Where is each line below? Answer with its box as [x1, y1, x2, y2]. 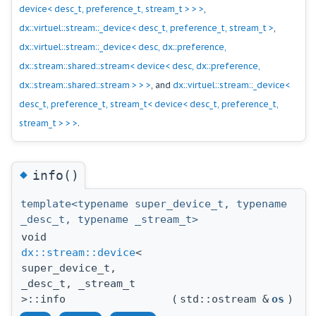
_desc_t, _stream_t [21, 277, 135, 291]
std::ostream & [180, 293, 269, 306]
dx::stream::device [21, 246, 135, 260]
